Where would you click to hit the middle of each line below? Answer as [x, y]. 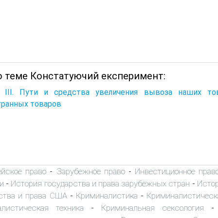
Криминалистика [107, 195]
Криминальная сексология [152, 208]
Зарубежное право [91, 171]
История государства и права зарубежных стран [100, 183]
